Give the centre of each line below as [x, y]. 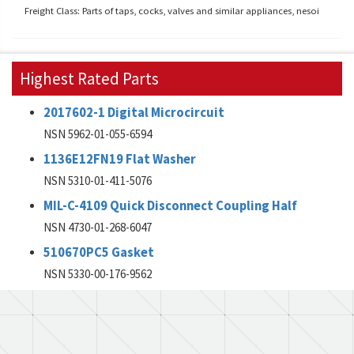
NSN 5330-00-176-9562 [98, 274]
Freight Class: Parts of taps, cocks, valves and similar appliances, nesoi [172, 10]
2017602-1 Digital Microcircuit [134, 113]
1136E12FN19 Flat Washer [120, 159]
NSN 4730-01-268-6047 [98, 227]
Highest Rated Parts [89, 79]
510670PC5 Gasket [99, 252]
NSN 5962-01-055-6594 [98, 134]
